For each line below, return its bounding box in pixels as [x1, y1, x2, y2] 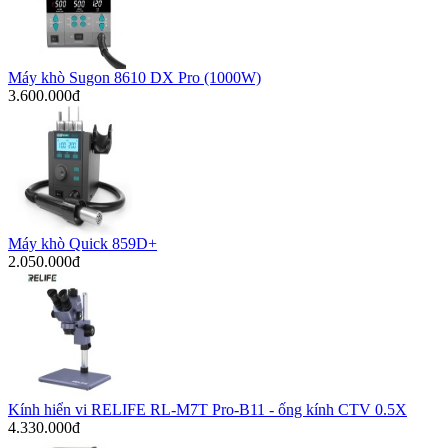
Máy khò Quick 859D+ [8, 234, 157, 252]
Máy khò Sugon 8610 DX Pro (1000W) [8, 68, 261, 86]
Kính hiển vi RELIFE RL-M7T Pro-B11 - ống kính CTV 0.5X [8, 400, 407, 418]
